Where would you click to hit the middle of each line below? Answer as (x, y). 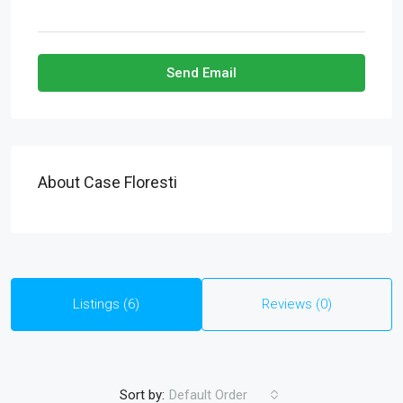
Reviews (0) (297, 304)
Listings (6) (106, 304)
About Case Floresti (107, 183)
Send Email (201, 73)
